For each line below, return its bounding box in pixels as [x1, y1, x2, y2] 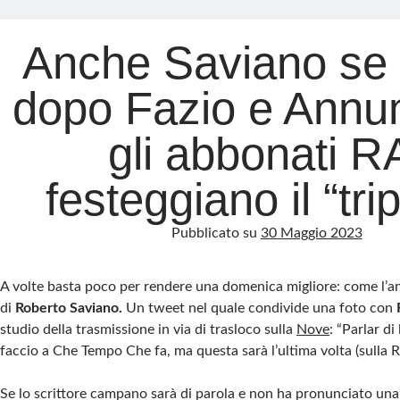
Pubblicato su [171, 226, 261, 241]
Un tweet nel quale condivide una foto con [126, 301, 394, 316]
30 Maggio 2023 [260, 226, 362, 241]
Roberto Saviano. [15, 301, 123, 316]
